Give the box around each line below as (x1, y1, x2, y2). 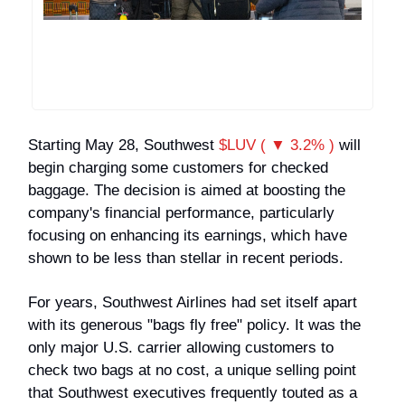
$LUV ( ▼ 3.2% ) (219, 136, 334, 154)
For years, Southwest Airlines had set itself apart (28, 293, 357, 311)
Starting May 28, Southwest (28, 136, 219, 154)
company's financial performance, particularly (28, 203, 334, 221)
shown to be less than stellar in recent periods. (28, 249, 344, 267)
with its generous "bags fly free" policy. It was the (28, 316, 361, 334)
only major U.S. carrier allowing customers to (28, 338, 334, 356)
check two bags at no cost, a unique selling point (28, 361, 356, 379)
